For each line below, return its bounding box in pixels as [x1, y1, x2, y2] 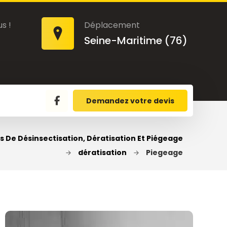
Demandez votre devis [86, 96, 175, 106]
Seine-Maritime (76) [84, 33, 188, 48]
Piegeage [145, 147, 183, 158]
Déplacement [84, 19, 140, 31]
